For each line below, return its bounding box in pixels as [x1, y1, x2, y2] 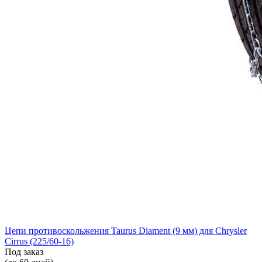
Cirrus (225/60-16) [5, 236, 74, 246]
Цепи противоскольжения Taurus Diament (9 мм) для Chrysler [5, 225, 247, 236]
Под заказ [5, 246, 43, 257]
